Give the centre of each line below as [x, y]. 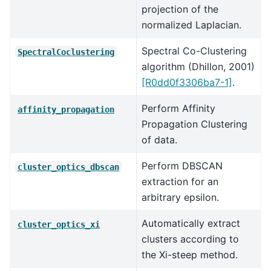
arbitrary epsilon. [180, 198]
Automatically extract [191, 224]
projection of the [180, 9]
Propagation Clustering [194, 124]
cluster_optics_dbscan [68, 167]
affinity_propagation [66, 109]
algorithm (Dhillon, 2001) [198, 67]
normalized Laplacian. [191, 25]
